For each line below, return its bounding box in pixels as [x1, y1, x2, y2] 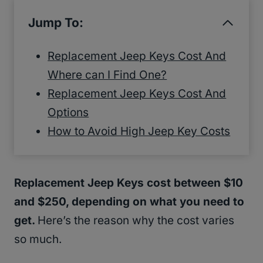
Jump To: [28, 15, 83, 31]
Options [48, 106, 89, 120]
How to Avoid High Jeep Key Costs [48, 124, 231, 139]
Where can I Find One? [48, 68, 167, 82]
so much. [14, 232, 62, 247]
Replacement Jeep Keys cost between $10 [14, 176, 243, 190]
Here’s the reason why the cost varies [38, 214, 234, 228]
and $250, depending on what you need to [14, 195, 244, 209]
